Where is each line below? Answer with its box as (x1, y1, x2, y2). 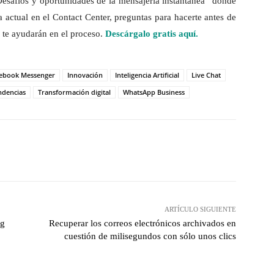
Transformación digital (38, 87, 111, 97)
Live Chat (191, 70, 221, 80)
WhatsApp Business (123, 87, 185, 97)
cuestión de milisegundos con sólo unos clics (64, 231, 236, 242)
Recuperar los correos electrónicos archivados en (48, 218, 236, 229)
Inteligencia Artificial (115, 70, 179, 80)
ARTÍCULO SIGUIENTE (164, 206, 236, 213)
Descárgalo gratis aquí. (105, 29, 198, 39)
